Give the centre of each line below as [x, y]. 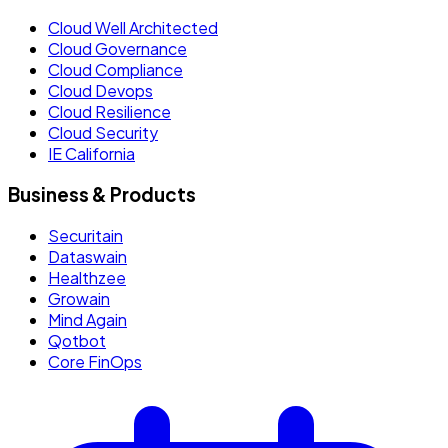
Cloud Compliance [115, 70]
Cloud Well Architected [133, 28]
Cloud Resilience [109, 112]
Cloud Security [103, 133]
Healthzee [87, 277]
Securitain [85, 235]
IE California [91, 154]
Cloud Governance [117, 49]
